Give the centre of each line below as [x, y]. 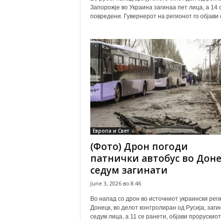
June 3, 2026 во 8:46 [115, 183]
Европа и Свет [111, 131]
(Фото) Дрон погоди [139, 147]
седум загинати [129, 170]
